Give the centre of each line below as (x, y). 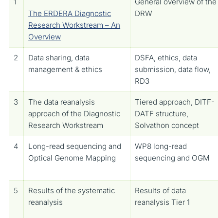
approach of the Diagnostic (74, 113)
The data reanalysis (62, 102)
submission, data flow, (173, 69)
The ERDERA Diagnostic (70, 13)
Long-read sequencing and (75, 146)
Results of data (161, 190)
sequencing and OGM (173, 158)
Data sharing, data (59, 57)
